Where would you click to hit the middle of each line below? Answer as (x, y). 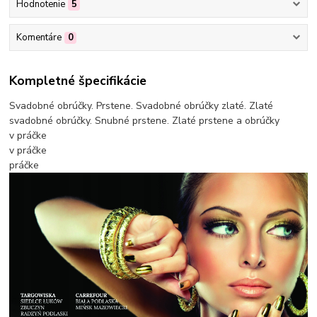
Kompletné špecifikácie (78, 80)
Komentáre (39, 38)
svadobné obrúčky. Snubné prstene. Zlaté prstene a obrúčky (145, 120)
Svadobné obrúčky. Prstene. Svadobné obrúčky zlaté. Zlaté (142, 105)
